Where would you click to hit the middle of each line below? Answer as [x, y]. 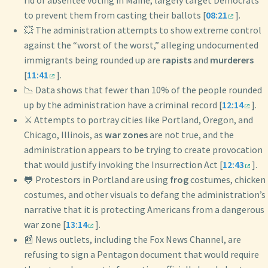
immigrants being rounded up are [93, 60]
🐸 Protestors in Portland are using [97, 180]
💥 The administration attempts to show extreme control [143, 30]
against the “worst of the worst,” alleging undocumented [141, 45]
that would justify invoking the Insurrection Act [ [123, 165]
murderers [232, 60]
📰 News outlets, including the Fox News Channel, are [133, 240]
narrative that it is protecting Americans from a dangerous [144, 210]
